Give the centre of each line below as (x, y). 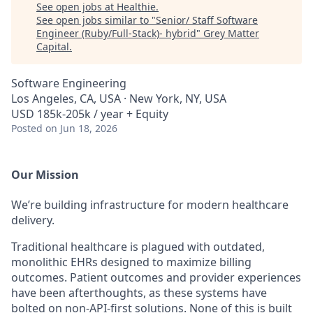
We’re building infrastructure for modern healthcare (150, 205)
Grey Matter (231, 33)
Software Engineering (69, 83)
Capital (53, 46)
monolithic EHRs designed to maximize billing (131, 262)
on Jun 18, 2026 (81, 128)
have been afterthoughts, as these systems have (139, 293)
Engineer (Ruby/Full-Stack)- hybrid (116, 33)
